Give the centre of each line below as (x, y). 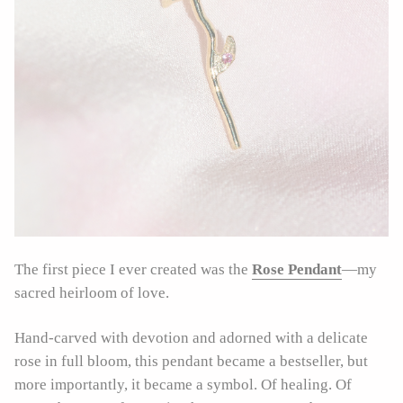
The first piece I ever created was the (133, 269)
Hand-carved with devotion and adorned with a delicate (191, 337)
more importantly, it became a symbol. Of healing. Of (183, 384)
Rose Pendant (297, 269)
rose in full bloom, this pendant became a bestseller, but (191, 361)
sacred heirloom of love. (92, 292)
